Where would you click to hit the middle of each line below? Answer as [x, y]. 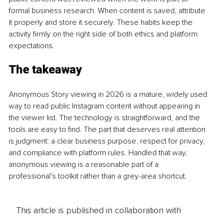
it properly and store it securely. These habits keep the [102, 22]
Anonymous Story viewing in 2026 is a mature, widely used [109, 94]
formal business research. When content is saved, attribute [108, 10]
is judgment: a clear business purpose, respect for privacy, [108, 141]
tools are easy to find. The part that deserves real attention [108, 129]
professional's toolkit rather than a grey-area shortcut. [98, 176]
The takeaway [45, 69]
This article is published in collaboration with [98, 210]
